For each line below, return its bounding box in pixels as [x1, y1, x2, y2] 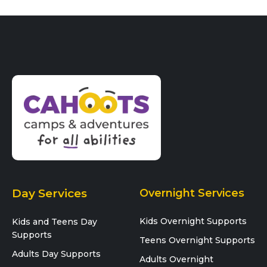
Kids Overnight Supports [139, 215, 247, 226]
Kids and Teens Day [12, 216, 97, 227]
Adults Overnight [139, 253, 213, 265]
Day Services [12, 186, 87, 200]
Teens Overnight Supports [139, 234, 255, 246]
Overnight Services [139, 186, 244, 200]
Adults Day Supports [12, 248, 101, 259]
